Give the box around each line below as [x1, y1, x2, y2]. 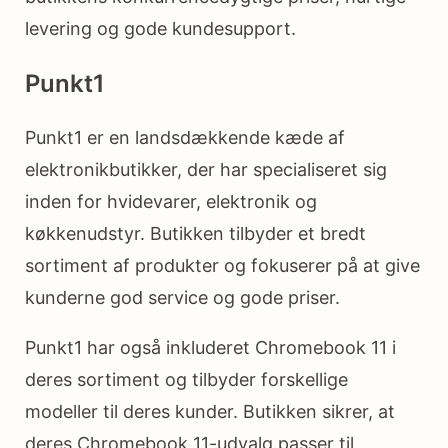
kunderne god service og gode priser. [25, 287, 340, 309]
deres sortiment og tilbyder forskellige [25, 369, 348, 391]
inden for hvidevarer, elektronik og [25, 191, 317, 213]
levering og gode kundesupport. [25, 18, 296, 40]
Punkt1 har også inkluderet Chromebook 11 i [25, 337, 396, 359]
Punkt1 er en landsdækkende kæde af [25, 127, 345, 149]
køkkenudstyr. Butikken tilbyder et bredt [25, 223, 366, 245]
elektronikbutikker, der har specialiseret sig [25, 159, 387, 181]
